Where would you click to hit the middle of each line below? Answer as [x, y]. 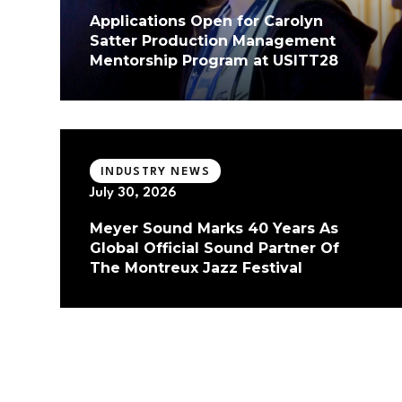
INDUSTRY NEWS [155, 171]
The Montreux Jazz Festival [196, 268]
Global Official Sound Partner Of [214, 249]
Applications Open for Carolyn [206, 22]
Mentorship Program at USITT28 [214, 61]
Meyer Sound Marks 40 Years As [214, 229]
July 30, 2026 [133, 194]
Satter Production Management [212, 41]
